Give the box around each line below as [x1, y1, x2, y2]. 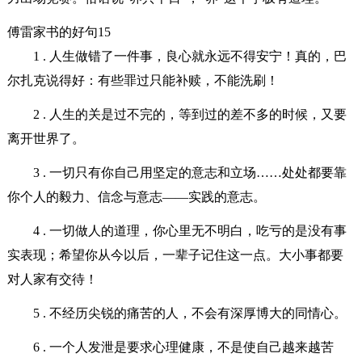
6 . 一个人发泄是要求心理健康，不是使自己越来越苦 [32, 339, 334, 354]
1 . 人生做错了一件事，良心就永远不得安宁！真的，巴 [32, 48, 347, 63]
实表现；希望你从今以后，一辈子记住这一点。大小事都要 [6, 247, 343, 262]
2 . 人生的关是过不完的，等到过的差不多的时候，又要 [32, 107, 347, 121]
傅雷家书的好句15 [6, 24, 111, 39]
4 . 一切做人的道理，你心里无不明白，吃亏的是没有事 [32, 223, 347, 238]
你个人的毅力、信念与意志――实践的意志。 [6, 189, 266, 204]
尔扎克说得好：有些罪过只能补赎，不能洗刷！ [6, 73, 279, 87]
